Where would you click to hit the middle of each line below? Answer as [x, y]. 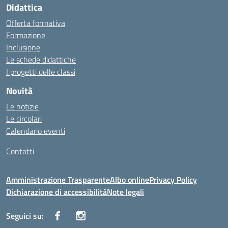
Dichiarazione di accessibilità [56, 192]
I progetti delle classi [41, 72]
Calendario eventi [36, 131]
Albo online [130, 180]
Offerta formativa [36, 23]
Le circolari [24, 119]
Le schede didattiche [41, 60]
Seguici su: [25, 216]
